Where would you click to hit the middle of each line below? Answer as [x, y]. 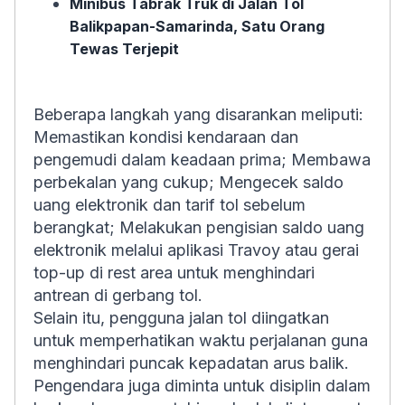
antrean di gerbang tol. [118, 295]
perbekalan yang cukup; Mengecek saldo [188, 182]
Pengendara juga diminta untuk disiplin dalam [202, 386]
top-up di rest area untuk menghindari [174, 273]
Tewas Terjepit [124, 49]
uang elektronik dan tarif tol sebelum [170, 205]
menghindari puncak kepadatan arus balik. [191, 363]
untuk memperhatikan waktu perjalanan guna [201, 340]
